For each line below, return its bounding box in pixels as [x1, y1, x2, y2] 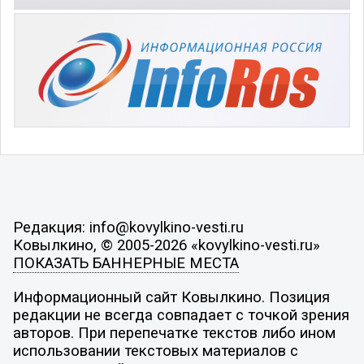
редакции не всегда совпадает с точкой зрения [12, 305, 349, 324]
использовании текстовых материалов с [12, 341, 298, 360]
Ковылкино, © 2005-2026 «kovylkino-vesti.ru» [12, 236, 320, 255]
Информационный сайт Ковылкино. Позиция [12, 288, 330, 306]
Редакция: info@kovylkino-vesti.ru [12, 219, 244, 237]
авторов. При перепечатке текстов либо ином [12, 323, 336, 342]
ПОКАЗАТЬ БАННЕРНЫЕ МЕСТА [12, 254, 239, 273]
